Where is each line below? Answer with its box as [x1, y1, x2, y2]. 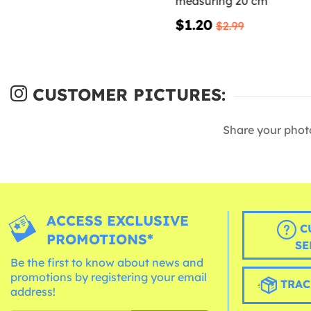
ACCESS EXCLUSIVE [47, 212, 190, 230]
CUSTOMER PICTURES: [27, 84, 226, 106]
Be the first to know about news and [10, 255, 203, 270]
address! [10, 285, 56, 299]
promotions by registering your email [10, 270, 207, 285]
